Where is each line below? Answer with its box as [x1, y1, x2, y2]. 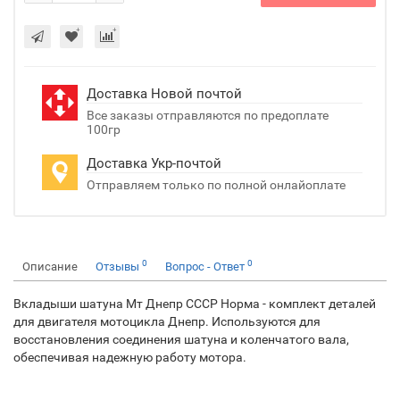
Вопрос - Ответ [165, 260, 247, 273]
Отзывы [96, 260, 142, 273]
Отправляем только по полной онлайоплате [87, 178, 346, 192]
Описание [22, 260, 78, 273]
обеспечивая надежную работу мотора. [13, 350, 246, 364]
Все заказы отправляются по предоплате [87, 108, 329, 122]
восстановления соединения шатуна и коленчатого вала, [13, 332, 349, 346]
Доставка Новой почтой [87, 86, 242, 102]
